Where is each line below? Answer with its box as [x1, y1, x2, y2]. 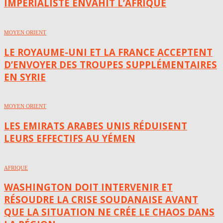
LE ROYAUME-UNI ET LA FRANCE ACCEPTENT [4, 45, 213, 58]
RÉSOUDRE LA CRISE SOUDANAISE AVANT [4, 193, 198, 206]
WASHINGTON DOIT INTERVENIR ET [4, 181, 173, 194]
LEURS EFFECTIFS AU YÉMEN [4, 131, 135, 144]
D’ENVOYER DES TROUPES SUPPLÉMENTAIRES [4, 58, 217, 71]
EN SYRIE [4, 70, 46, 83]
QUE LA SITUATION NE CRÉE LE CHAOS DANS [4, 206, 215, 219]
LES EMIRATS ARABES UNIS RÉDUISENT [4, 119, 187, 132]
